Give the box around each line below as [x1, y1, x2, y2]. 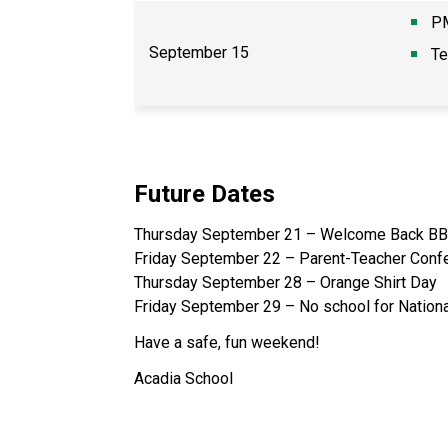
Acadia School [134, 368, 238, 388]
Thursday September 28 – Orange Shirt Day [134, 272, 442, 292]
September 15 [149, 42, 254, 62]
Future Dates [134, 179, 288, 208]
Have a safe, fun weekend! [134, 332, 325, 352]
